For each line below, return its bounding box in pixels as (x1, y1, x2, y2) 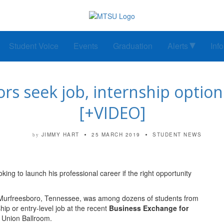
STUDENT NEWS (152, 131, 201, 138)
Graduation (113, 40, 152, 52)
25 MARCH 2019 (91, 131, 140, 138)
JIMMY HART (41, 131, 79, 138)
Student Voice (9, 40, 58, 52)
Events (73, 40, 98, 52)
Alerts (167, 40, 188, 52)
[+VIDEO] (78, 102, 145, 124)
